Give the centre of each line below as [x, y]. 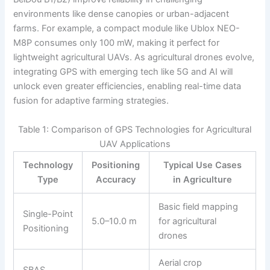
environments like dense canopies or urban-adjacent [121, 14]
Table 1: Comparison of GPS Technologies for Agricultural [135, 129]
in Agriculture [203, 179]
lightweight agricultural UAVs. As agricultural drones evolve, [134, 58]
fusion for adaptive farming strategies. [91, 101]
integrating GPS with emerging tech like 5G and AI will [123, 72]
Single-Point [48, 214]
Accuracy [116, 179]
